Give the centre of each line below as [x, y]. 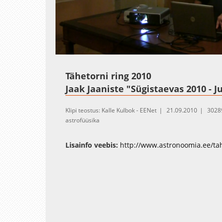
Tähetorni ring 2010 [108, 76]
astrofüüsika [83, 120]
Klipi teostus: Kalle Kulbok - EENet [111, 110]
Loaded [111, 49]
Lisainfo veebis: [92, 145]
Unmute [94, 49]
